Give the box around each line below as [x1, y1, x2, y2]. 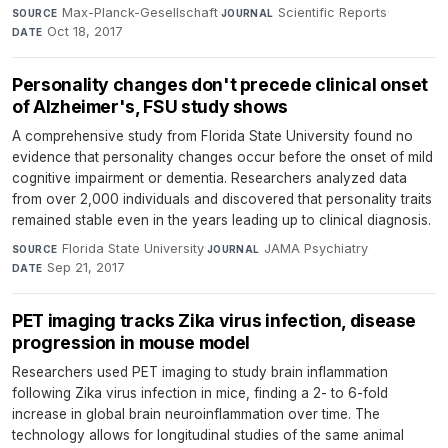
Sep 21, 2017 [47, 260, 126, 276]
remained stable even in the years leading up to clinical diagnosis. [12, 212, 431, 229]
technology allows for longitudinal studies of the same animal [12, 427, 404, 444]
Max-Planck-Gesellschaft [61, 5, 218, 21]
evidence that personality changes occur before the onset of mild [12, 149, 433, 166]
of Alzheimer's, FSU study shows [12, 96, 289, 118]
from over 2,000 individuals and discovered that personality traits [12, 191, 432, 208]
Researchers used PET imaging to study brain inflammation [12, 364, 388, 381]
